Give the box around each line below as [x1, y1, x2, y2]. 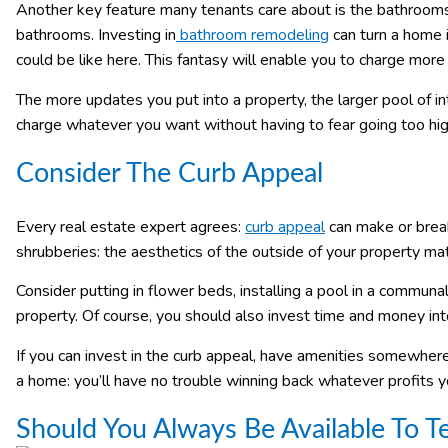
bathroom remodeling [180, 24, 329, 47]
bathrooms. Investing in [16, 24, 176, 47]
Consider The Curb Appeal [16, 159, 323, 187]
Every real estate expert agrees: [16, 215, 245, 238]
